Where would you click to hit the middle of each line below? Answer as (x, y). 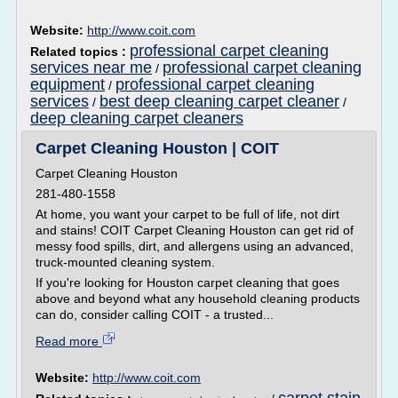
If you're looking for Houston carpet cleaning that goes (187, 283)
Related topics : (80, 52)
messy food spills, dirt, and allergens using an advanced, (195, 246)
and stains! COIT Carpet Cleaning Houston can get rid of (195, 230)
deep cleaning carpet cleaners (137, 118)
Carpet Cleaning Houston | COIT (157, 148)
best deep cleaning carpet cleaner (219, 101)
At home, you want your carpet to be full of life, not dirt (187, 214)
